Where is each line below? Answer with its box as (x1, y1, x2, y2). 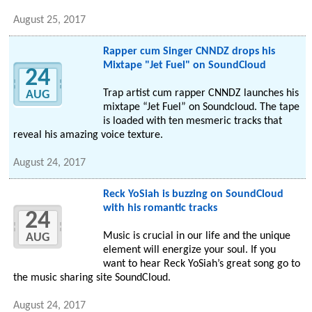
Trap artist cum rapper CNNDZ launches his (102, 88, 299, 100)
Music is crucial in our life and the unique (102, 231, 290, 242)
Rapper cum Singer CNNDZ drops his (102, 46, 275, 58)
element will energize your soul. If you (102, 244, 276, 256)
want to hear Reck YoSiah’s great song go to (102, 258, 300, 270)
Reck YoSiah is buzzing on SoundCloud (102, 189, 283, 201)
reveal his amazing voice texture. (13, 130, 164, 141)
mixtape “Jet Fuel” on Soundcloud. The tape (102, 102, 299, 114)
